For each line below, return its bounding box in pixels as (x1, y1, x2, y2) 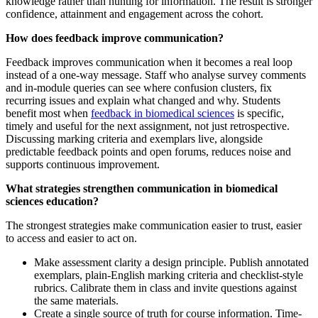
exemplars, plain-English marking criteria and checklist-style (34, 268, 303, 281)
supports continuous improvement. (6, 158, 160, 170)
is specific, (234, 106, 284, 119)
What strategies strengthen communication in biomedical (6, 182, 278, 194)
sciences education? (6, 194, 99, 207)
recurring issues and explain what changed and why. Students (6, 94, 280, 106)
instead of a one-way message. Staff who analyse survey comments (6, 68, 306, 81)
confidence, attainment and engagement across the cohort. (6, 7, 263, 20)
